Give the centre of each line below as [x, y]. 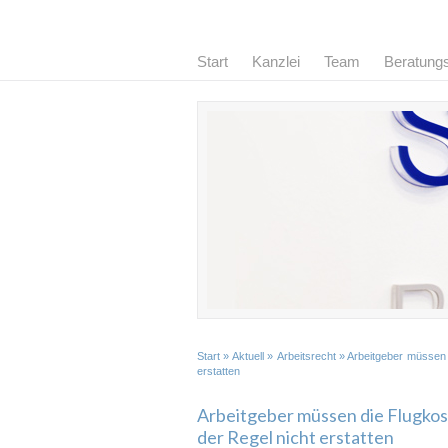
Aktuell [247, 356]
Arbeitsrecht [306, 356]
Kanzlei [276, 61]
